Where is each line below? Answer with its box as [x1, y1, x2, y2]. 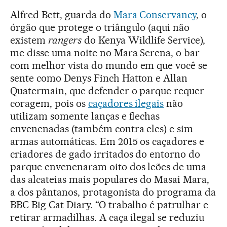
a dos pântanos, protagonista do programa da [10, 186, 216, 199]
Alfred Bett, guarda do [10, 9, 113, 21]
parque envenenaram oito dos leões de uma [10, 161, 207, 173]
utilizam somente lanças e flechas [10, 110, 160, 123]
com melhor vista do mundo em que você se [10, 59, 208, 72]
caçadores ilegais [88, 97, 164, 110]
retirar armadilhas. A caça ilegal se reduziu [10, 211, 205, 224]
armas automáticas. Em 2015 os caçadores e [10, 135, 205, 148]
